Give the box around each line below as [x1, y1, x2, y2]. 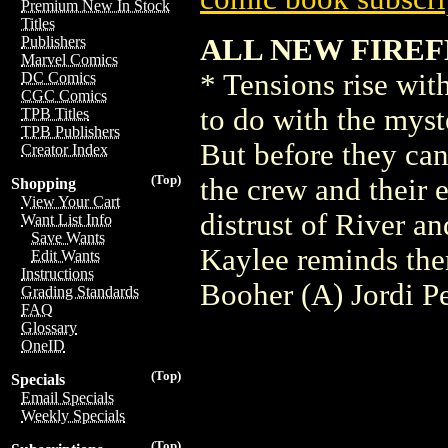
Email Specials [21, 389, 114, 406]
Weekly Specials [21, 407, 125, 424]
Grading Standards [21, 283, 139, 300]
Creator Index [21, 141, 108, 158]
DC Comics [21, 69, 96, 86]
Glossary [21, 319, 77, 336]
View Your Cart [21, 193, 120, 210]
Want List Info [21, 211, 112, 228]
